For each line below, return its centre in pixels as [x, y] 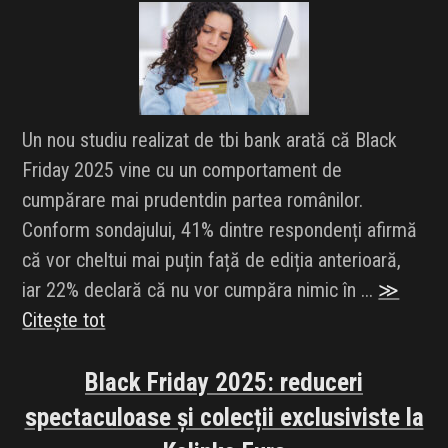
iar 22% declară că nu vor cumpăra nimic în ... [200, 290]
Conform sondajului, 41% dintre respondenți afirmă [220, 230]
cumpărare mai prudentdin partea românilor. [193, 200]
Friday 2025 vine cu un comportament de [182, 170]
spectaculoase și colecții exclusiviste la [224, 418]
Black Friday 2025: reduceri [224, 383]
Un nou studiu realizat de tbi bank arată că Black [210, 140]
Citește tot [64, 320]
